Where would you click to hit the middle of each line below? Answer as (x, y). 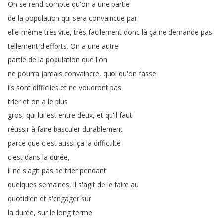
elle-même (25, 32)
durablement (103, 129)
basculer (67, 129)
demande (184, 32)
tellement (23, 46)
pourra (28, 74)
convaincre (82, 74)
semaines (54, 185)
